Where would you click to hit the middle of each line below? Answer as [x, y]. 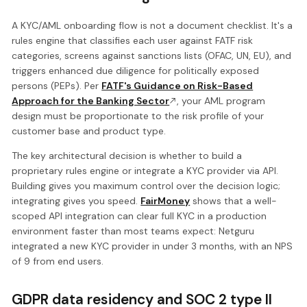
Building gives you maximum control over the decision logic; [146, 186]
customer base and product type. [89, 131]
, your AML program [221, 101]
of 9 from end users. [58, 261]
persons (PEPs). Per [57, 86]
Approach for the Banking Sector [91, 101]
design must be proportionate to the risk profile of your [138, 116]
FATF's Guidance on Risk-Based [177, 86]
